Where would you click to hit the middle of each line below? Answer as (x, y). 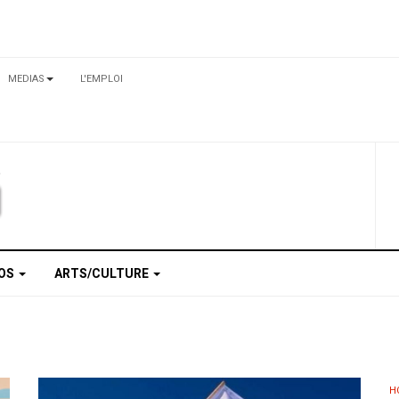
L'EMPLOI (102, 79)
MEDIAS (26, 79)
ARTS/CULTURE (103, 273)
